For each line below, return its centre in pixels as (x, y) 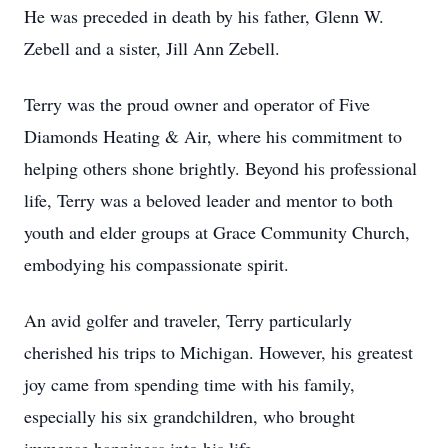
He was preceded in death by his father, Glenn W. (204, 16)
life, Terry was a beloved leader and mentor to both (208, 200)
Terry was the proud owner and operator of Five (197, 104)
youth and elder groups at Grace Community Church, (217, 232)
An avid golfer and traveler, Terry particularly (188, 320)
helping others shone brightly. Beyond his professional (220, 168)
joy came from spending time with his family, (189, 384)
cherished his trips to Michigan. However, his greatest (218, 352)
